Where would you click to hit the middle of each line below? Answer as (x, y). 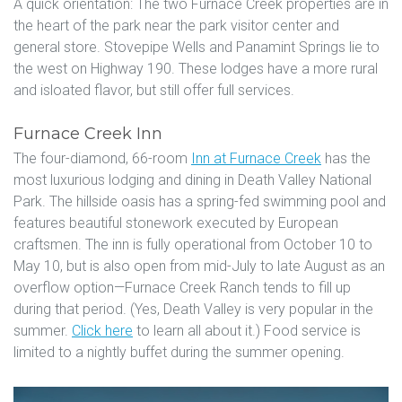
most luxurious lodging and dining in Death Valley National (192, 179)
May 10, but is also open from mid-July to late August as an (199, 266)
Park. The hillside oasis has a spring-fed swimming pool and (200, 201)
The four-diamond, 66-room (102, 158)
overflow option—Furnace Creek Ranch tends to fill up (182, 287)
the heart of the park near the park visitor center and (176, 25)
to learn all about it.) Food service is (247, 330)
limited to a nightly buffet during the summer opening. (179, 352)
